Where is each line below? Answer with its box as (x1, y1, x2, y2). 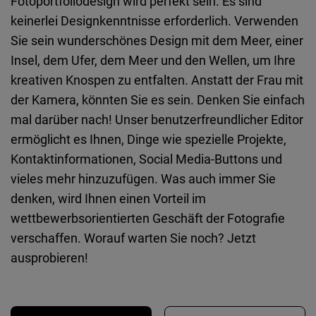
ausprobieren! (11, 250, 88, 265)
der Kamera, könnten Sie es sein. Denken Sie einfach (11, 92, 305, 107)
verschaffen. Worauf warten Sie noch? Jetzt (11, 230, 256, 245)
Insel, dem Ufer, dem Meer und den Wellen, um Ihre (11, 52, 296, 68)
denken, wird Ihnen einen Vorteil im (11, 190, 206, 206)
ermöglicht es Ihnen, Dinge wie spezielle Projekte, (11, 131, 286, 147)
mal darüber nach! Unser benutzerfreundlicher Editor (11, 111, 303, 127)
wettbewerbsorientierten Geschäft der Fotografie (11, 210, 285, 226)
